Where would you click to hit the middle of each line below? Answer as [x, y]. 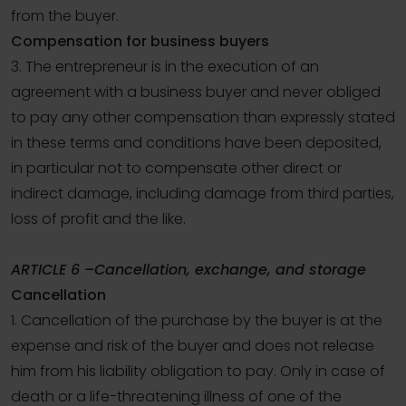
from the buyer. [65, 16]
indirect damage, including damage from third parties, [203, 194]
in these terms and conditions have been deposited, [196, 143]
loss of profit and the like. [98, 219]
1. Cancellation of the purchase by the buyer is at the [197, 321]
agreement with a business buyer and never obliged [196, 92]
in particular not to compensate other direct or [176, 169]
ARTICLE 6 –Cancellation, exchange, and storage [188, 270]
